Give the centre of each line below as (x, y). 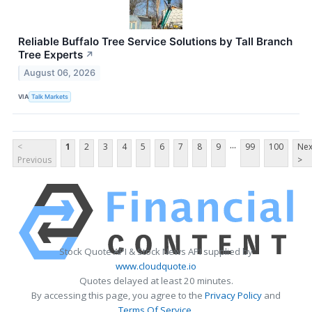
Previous (34, 159)
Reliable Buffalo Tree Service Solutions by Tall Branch (155, 41)
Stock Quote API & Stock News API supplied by (156, 251)
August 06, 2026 (60, 72)
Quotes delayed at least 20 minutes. (156, 280)
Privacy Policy (233, 295)
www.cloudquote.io (156, 266)
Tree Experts (50, 54)
